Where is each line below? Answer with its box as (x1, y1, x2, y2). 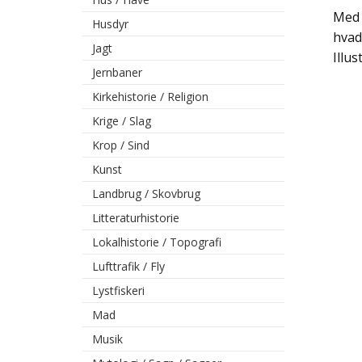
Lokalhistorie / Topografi (92, 234, 221, 250)
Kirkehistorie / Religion (92, 89, 208, 105)
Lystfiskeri (92, 283, 145, 299)
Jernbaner (92, 65, 142, 81)
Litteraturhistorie (92, 210, 179, 226)
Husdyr (92, 16, 128, 32)
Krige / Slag (92, 113, 151, 129)
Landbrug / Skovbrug (92, 186, 200, 202)
